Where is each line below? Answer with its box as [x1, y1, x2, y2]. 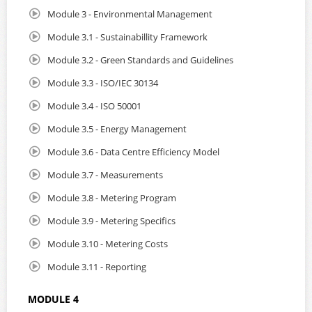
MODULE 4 [28, 292, 79, 306]
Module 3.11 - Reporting [47, 260, 146, 273]
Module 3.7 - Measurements [47, 169, 163, 181]
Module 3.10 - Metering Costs [47, 237, 168, 250]
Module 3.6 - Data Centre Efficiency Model [47, 146, 219, 158]
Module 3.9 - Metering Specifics [47, 214, 175, 227]
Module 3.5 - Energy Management [47, 123, 187, 135]
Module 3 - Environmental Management [47, 8, 212, 20]
